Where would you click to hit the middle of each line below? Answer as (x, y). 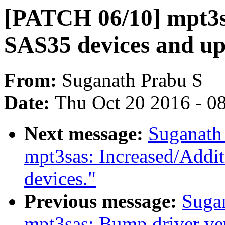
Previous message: (103, 201)
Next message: (86, 134)
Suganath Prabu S (132, 80)
